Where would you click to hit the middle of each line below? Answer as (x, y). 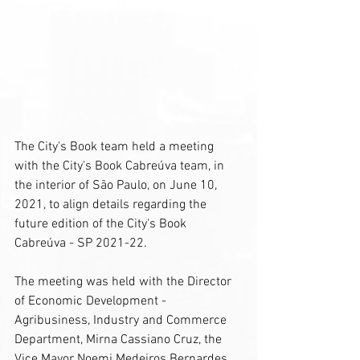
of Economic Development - (92, 301)
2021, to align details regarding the (112, 205)
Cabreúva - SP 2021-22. (81, 243)
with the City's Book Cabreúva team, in (121, 166)
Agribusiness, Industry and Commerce (122, 320)
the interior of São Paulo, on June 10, (117, 185)
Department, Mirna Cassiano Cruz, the (120, 340)
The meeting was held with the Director (125, 282)
